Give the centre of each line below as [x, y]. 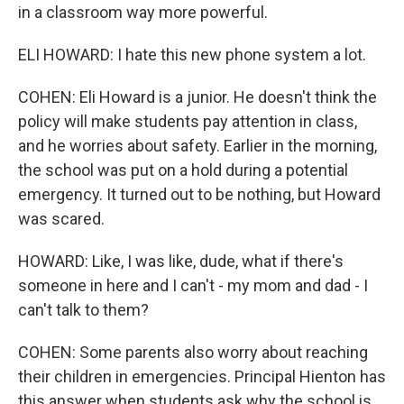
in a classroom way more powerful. [143, 12]
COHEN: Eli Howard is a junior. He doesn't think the [197, 97]
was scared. [61, 219]
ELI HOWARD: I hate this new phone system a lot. [192, 55]
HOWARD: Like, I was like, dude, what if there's [181, 261]
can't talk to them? [83, 310]
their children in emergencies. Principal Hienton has [202, 376]
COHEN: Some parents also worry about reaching [193, 352]
